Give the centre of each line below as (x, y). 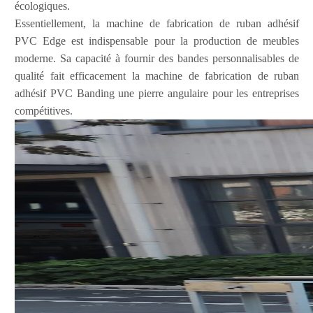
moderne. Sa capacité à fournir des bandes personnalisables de (157, 58)
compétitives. (44, 110)
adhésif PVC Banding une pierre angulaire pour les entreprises (157, 93)
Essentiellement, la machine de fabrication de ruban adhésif (157, 23)
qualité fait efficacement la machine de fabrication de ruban (157, 75)
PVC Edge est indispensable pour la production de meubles (157, 41)
